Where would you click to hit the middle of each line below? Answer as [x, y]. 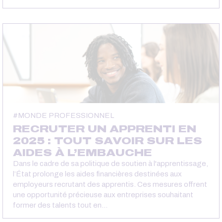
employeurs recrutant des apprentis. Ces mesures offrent [110, 184]
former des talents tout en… [60, 205]
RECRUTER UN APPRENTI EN [105, 129]
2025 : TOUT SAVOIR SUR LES [108, 140]
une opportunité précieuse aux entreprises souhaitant [103, 194]
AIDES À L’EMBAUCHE [83, 152]
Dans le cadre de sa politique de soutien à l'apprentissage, [111, 163]
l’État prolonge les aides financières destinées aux [97, 174]
